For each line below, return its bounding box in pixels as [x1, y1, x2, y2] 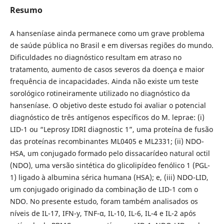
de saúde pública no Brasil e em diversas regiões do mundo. [9, 40, 213, 50]
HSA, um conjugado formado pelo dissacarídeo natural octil [9, 148, 210, 158]
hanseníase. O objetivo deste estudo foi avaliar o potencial [9, 100, 206, 110]
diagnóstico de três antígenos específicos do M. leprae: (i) [9, 112, 204, 122]
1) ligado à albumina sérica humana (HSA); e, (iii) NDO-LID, [9, 172, 208, 182]
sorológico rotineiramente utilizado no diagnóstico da [9, 88, 190, 98]
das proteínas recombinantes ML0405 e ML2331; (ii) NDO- [9, 136, 204, 146]
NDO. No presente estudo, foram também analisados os [9, 196, 198, 206]
